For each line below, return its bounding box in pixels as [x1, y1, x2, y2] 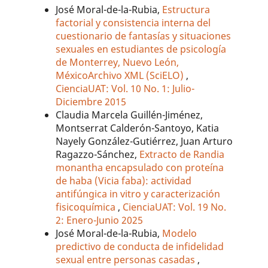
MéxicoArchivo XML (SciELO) [56, 68, 187, 82]
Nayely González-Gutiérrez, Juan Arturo [56, 134, 233, 148]
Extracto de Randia [139, 147, 225, 161]
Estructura [162, 2, 211, 16]
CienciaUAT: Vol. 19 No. [123, 200, 227, 214]
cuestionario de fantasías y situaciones [56, 29, 232, 42]
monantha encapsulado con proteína [56, 160, 224, 174]
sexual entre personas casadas [56, 252, 198, 266]
